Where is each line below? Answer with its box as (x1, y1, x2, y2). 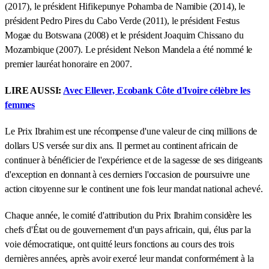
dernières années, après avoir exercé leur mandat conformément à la (5, 253, 254, 264)
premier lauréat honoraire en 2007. (5, 58, 132, 69)
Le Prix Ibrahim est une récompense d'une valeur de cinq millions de (5, 125, 258, 136)
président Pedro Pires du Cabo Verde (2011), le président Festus (5, 15, 240, 26)
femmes (5, 99, 35, 110)
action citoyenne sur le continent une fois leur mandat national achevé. (5, 183, 263, 194)
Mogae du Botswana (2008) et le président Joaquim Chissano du (5, 29, 244, 40)
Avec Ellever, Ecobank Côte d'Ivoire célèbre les (63, 85, 250, 95)
